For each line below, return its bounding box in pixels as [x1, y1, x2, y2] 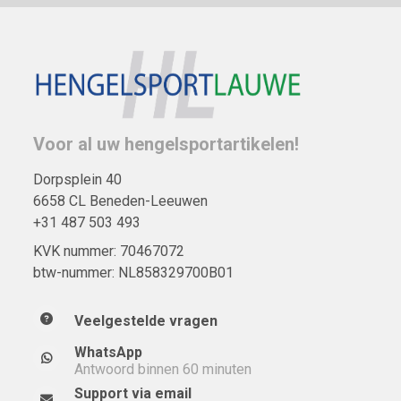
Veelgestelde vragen [74, 311, 218, 329]
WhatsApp [74, 343, 142, 361]
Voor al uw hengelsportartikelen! [33, 132, 299, 155]
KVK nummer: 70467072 [33, 242, 184, 260]
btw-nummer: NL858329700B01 [33, 263, 234, 281]
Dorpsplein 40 [33, 170, 122, 188]
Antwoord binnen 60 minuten [74, 360, 252, 378]
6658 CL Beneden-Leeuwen [33, 192, 208, 209]
